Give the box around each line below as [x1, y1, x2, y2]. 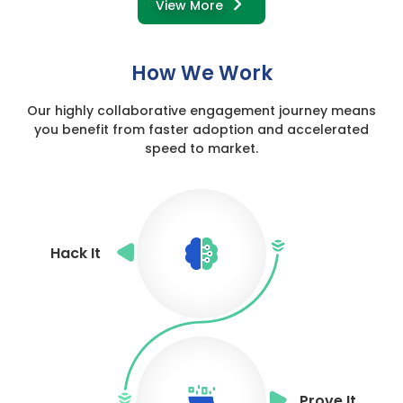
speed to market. [145, 139, 258, 157]
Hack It [50, 243, 101, 264]
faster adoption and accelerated [148, 120, 369, 139]
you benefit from [34, 120, 148, 139]
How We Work [130, 58, 273, 87]
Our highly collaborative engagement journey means [27, 101, 376, 120]
